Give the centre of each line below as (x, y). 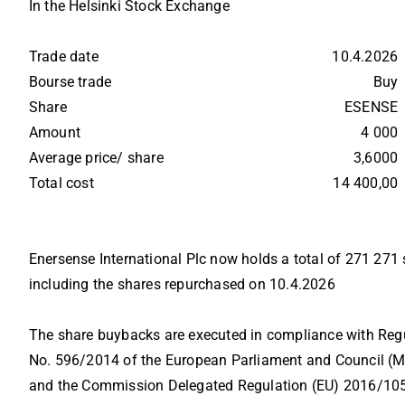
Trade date (82, 57)
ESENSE (371, 108)
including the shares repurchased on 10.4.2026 (182, 285)
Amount (77, 133)
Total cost (82, 184)
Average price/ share (102, 158)
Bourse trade (85, 82)
